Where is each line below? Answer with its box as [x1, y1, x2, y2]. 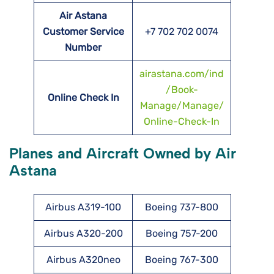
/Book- [165, 84, 198, 96]
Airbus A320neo [46, 254, 120, 266]
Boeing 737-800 [145, 201, 218, 213]
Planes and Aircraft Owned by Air [9, 144, 236, 163]
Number [65, 42, 102, 54]
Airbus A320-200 [43, 228, 123, 240]
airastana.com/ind [139, 68, 224, 80]
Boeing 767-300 [145, 254, 218, 266]
